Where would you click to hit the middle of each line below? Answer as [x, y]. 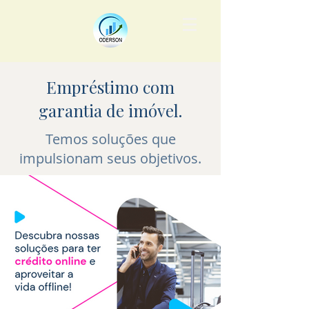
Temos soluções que [110, 139]
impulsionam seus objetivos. [110, 158]
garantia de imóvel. [110, 110]
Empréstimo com [110, 87]
